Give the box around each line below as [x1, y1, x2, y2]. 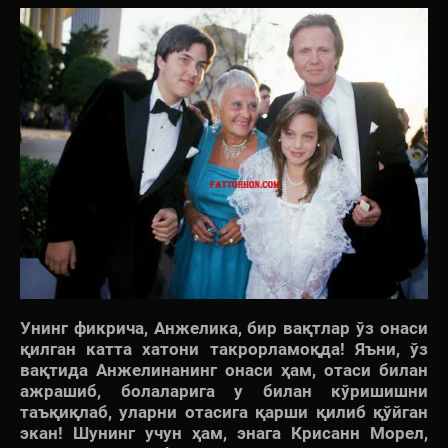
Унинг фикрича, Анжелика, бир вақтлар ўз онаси [20, 318, 428, 339]
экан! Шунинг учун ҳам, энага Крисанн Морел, [20, 423, 428, 444]
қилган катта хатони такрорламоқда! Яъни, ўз [20, 339, 428, 360]
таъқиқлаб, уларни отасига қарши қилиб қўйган [20, 402, 428, 423]
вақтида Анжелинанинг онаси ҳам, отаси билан [20, 360, 428, 381]
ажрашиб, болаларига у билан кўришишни [20, 381, 428, 402]
